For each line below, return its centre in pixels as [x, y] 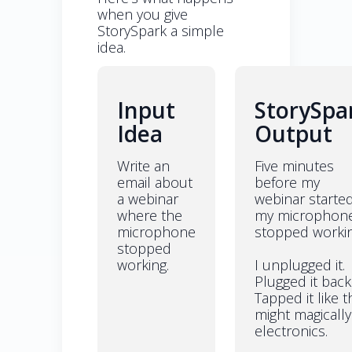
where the [150, 215]
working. [143, 264]
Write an [143, 165]
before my [287, 182]
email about [155, 182]
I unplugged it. [300, 264]
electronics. [291, 330]
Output [293, 133]
